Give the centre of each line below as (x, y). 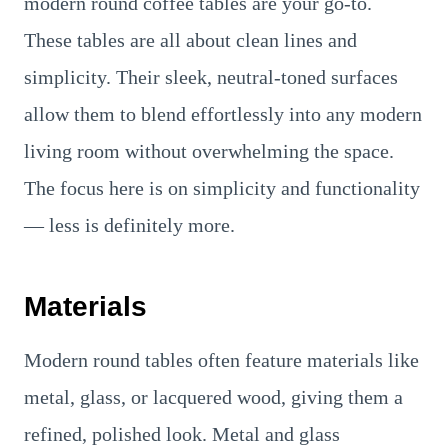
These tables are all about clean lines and (190, 39)
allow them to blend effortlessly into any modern (223, 113)
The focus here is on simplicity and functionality (222, 187)
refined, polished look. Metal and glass (182, 433)
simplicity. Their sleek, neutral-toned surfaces (211, 76)
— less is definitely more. (129, 224)
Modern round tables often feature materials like (221, 359)
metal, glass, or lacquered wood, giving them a (213, 396)
